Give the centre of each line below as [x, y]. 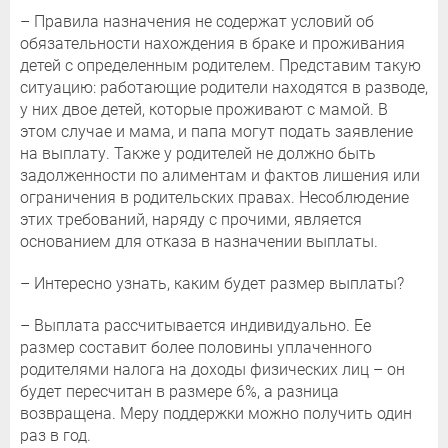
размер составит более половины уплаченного [196, 348]
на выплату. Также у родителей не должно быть [198, 154]
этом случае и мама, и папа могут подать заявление [216, 132]
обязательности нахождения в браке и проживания [212, 44]
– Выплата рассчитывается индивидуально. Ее [195, 326]
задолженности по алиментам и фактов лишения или [220, 176]
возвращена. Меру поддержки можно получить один [216, 414]
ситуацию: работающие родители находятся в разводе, [224, 88]
